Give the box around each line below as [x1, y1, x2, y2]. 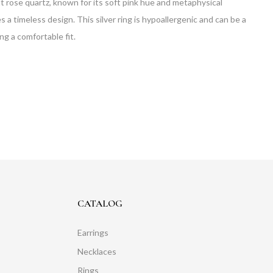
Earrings [77, 227, 108, 238]
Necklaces [77, 246, 116, 257]
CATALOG [77, 197, 122, 210]
